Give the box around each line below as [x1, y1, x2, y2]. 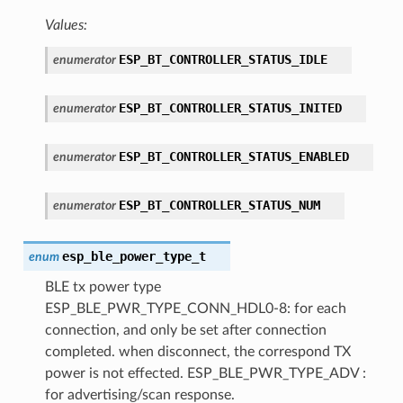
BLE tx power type [44, 279, 161, 294]
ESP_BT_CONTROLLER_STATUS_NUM [118, 197, 320, 212]
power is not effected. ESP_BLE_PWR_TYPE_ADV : [44, 365, 366, 381]
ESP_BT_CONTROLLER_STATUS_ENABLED [118, 148, 349, 164]
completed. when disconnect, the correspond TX [44, 344, 351, 359]
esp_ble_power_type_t [61, 248, 206, 264]
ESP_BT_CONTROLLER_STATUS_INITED [118, 100, 342, 115]
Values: [44, 17, 87, 32]
